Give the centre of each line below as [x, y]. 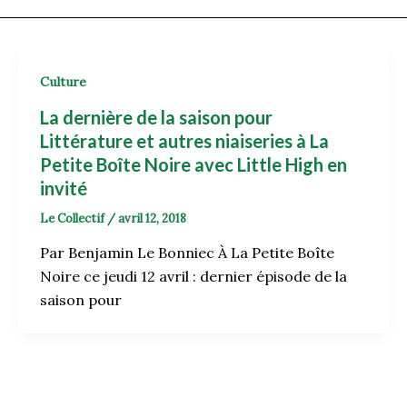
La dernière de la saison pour [156, 117]
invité [63, 188]
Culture [63, 82]
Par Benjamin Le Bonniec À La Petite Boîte [187, 253]
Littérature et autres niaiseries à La [184, 140]
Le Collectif [73, 218]
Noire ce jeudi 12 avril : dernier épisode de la [193, 277]
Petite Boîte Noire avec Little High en [193, 164]
